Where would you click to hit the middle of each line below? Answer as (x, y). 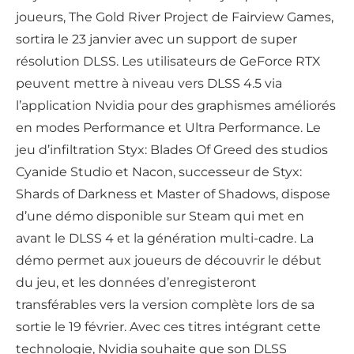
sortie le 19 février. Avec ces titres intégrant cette (168, 327)
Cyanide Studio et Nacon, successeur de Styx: (159, 172)
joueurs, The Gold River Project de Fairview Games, (175, 17)
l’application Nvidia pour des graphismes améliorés (176, 106)
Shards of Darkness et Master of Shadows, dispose (173, 194)
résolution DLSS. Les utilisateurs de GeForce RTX (168, 62)
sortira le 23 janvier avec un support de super (156, 40)
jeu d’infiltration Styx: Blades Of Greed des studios (172, 150)
